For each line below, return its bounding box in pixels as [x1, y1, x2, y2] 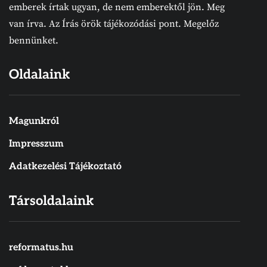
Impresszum [9, 138, 64, 150]
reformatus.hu [9, 241, 73, 253]
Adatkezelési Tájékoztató [9, 160, 122, 172]
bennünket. [9, 34, 58, 46]
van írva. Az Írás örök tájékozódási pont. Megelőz [9, 17, 219, 30]
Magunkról [9, 115, 59, 127]
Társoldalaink [9, 193, 94, 209]
